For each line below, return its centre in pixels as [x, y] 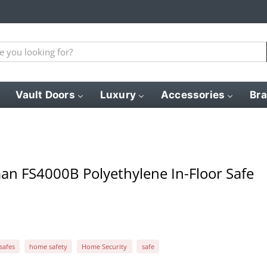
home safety [48, 246]
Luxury [118, 94]
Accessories [193, 94]
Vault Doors [45, 94]
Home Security [105, 246]
